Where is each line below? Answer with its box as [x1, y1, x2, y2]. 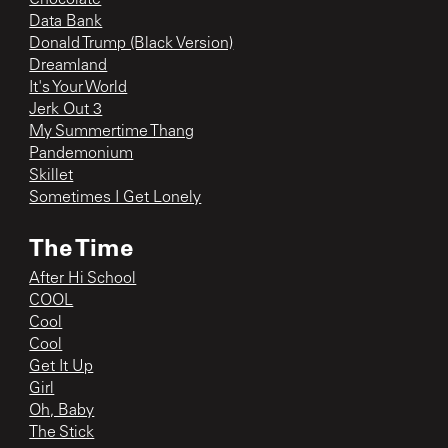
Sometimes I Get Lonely [29, 189, 202, 206]
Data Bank [29, 13, 103, 30]
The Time [29, 230, 134, 262]
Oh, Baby [29, 402, 95, 419]
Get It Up [29, 358, 94, 375]
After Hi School [29, 270, 137, 287]
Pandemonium [29, 145, 134, 162]
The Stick [29, 424, 95, 441]
